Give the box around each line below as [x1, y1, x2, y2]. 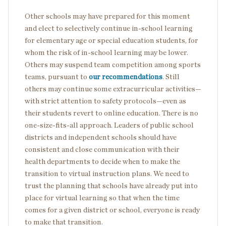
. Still [162, 73, 180, 81]
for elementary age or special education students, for [25, 37, 198, 45]
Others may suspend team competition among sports [25, 61, 201, 69]
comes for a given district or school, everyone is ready [25, 206, 200, 214]
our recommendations [89, 73, 162, 81]
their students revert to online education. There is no [25, 109, 198, 118]
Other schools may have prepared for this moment [25, 13, 190, 21]
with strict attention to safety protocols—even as [25, 97, 186, 105]
